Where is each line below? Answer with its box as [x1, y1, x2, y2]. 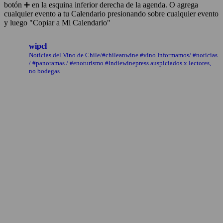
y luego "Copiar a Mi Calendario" [4, 18, 111, 27]
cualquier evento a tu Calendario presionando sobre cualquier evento [4, 9, 219, 18]
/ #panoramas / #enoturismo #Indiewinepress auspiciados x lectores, [29, 59, 211, 67]
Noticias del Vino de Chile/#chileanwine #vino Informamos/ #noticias [29, 51, 218, 59]
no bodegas [29, 67, 60, 75]
